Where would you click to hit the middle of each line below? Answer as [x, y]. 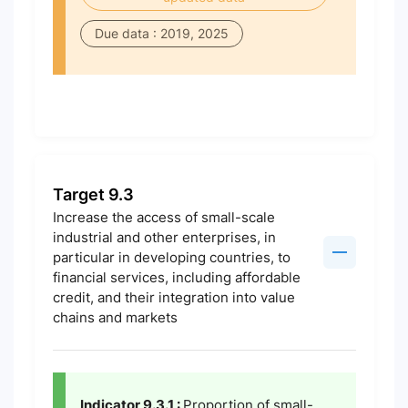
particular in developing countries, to [171, 257]
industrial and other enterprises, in [164, 237]
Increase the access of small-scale [163, 217]
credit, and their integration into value [173, 297]
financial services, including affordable [176, 277]
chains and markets [115, 317]
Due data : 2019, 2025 [161, 33]
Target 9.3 [93, 194]
